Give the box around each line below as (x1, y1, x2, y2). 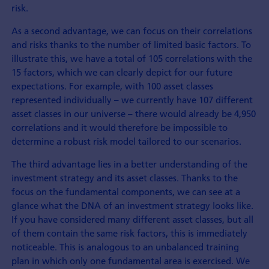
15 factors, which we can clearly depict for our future (11, 65, 232, 78)
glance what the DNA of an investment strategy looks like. (11, 199, 253, 211)
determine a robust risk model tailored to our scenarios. (11, 134, 241, 147)
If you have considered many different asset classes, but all (11, 213, 253, 225)
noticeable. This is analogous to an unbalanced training (11, 240, 239, 253)
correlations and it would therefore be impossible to (11, 121, 228, 133)
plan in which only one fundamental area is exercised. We (11, 254, 250, 267)
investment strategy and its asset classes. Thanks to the (11, 171, 238, 184)
